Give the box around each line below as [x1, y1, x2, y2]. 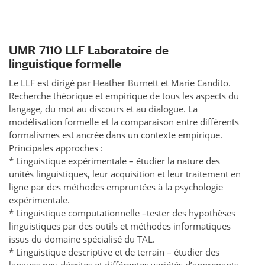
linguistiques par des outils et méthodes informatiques [9, 219, 231, 232]
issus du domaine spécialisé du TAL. [9, 232, 155, 245]
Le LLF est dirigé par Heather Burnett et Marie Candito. [9, 76, 231, 89]
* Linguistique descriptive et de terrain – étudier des [9, 245, 219, 258]
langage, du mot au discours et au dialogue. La [9, 102, 198, 115]
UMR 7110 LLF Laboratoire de [9, 43, 169, 57]
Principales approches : [9, 141, 103, 154]
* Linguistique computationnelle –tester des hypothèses [9, 206, 235, 219]
